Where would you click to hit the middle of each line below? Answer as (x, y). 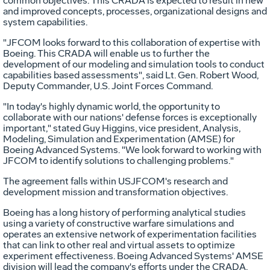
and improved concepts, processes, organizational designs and (135, 11)
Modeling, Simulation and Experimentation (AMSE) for (119, 139)
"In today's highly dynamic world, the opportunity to (111, 106)
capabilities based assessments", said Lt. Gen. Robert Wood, (131, 75)
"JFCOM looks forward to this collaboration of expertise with (132, 42)
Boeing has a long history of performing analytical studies (124, 212)
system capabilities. (45, 22)
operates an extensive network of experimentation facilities (130, 234)
